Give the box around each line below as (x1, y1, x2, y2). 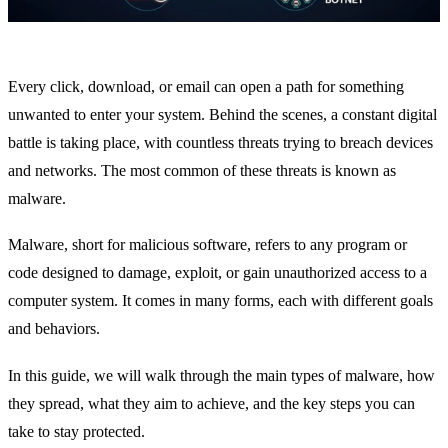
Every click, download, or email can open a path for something (8, 78, 404, 95)
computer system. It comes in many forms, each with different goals (8, 292, 433, 310)
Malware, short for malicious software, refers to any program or (8, 236, 407, 254)
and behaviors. (8, 320, 100, 338)
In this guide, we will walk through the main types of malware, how (8, 366, 435, 384)
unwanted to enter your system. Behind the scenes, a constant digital (8, 106, 437, 123)
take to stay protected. (8, 422, 145, 440)
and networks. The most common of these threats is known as (8, 162, 396, 179)
